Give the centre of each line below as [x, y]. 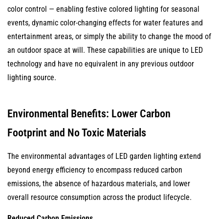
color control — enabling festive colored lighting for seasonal [103, 9]
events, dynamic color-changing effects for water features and [105, 23]
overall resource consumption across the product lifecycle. [99, 197]
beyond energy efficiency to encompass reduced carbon [95, 170]
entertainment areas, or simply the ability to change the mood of [109, 36]
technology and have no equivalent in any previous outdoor [101, 64]
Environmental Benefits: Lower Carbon [89, 114]
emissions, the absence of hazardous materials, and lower [99, 184]
